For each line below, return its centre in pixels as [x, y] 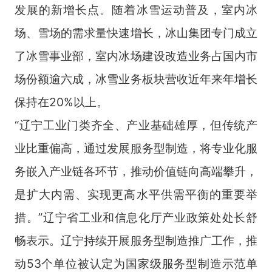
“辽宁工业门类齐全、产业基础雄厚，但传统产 [136, 125]
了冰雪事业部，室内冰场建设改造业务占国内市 [136, 56]
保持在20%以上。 [61, 102]
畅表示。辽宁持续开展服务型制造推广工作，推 [136, 240]
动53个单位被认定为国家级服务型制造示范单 [136, 263]
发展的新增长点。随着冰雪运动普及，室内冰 [136, 9]
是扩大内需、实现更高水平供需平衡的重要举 [136, 194]
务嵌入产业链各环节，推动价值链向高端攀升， [136, 171]
